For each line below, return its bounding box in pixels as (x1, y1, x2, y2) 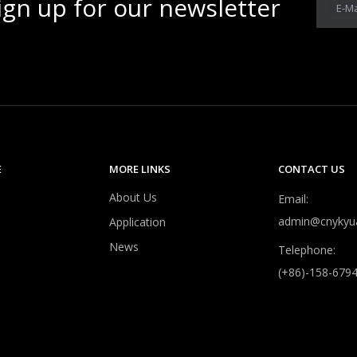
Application (109, 214, 166, 229)
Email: (278, 191, 308, 206)
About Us (109, 190, 157, 205)
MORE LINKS (109, 162, 171, 176)
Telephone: (278, 242, 335, 257)
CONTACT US (278, 162, 345, 176)
